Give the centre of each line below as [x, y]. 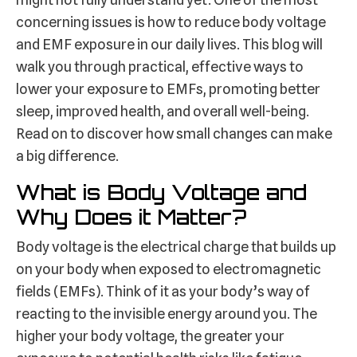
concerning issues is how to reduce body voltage [171, 22]
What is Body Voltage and [161, 192]
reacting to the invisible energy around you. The [167, 314]
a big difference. [67, 156]
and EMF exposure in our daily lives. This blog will [169, 45]
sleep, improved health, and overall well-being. [163, 112]
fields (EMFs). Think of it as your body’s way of [163, 292]
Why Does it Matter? [131, 217]
